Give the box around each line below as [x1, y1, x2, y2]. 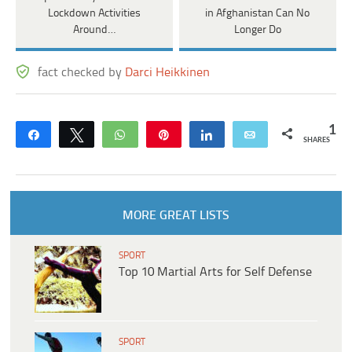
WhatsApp [136, 129, 189, 141]
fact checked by [38, 66, 126, 80]
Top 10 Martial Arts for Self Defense [119, 266, 312, 280]
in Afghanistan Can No [205, 8, 310, 20]
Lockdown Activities [47, 8, 141, 20]
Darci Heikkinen [125, 66, 211, 80]
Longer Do [233, 24, 281, 37]
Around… [72, 24, 115, 37]
